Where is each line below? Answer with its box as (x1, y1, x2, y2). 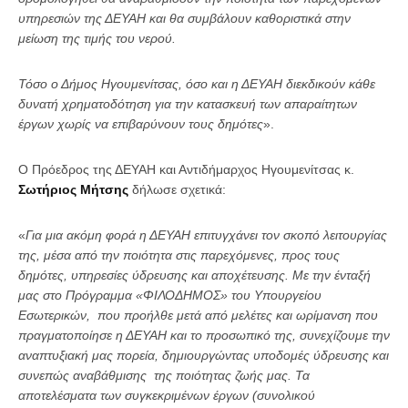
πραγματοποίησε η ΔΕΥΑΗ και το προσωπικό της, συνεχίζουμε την (18, 328, 390, 342)
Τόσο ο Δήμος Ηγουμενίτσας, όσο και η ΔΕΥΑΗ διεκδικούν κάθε (18, 76, 375, 91)
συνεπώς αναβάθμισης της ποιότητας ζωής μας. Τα (18, 368, 310, 382)
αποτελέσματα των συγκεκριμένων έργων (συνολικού (18, 388, 315, 403)
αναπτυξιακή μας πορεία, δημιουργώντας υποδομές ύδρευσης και (18, 348, 389, 362)
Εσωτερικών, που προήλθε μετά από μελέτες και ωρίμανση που (18, 308, 378, 322)
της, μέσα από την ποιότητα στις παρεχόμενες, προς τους (18, 248, 340, 262)
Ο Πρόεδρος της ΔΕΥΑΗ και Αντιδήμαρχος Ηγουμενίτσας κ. (18, 162, 354, 177)
